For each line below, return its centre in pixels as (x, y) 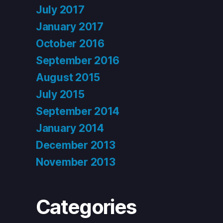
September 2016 (78, 61)
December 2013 (76, 145)
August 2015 (68, 78)
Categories (86, 207)
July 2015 (60, 95)
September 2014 (78, 111)
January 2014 (70, 128)
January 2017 (70, 27)
